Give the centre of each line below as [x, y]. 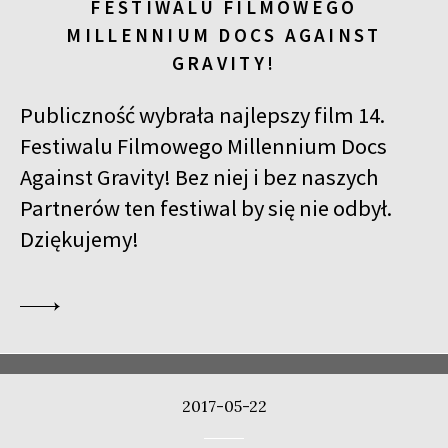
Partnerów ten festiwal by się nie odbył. [206, 207]
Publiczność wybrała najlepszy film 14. [202, 114]
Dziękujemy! [79, 238]
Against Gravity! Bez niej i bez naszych [199, 176]
